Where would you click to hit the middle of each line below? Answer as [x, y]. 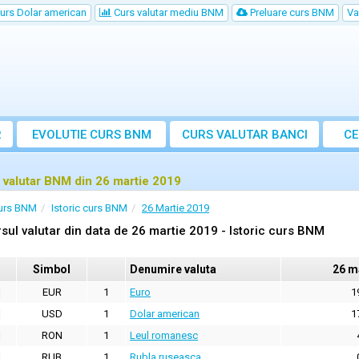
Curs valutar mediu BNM [167, 12]
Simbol [52, 270]
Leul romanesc [164, 336]
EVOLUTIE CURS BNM [91, 135]
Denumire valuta [173, 270]
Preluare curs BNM [291, 12]
